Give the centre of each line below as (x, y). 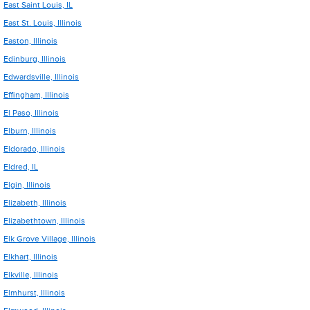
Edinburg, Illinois (35, 59)
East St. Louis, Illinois (43, 23)
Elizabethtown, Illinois (44, 221)
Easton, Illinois (30, 41)
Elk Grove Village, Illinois (49, 239)
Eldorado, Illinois (34, 149)
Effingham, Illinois (36, 95)
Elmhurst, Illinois (34, 293)
